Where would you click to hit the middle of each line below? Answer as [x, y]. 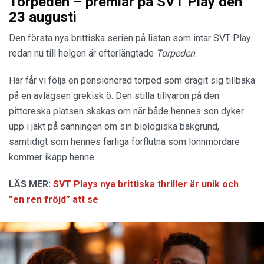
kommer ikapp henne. [54, 157]
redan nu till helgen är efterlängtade [82, 54]
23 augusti [43, 17]
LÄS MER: [31, 184]
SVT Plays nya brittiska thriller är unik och [146, 184]
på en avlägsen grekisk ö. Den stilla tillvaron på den [114, 96]
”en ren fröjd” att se [54, 200]
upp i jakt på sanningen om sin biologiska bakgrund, [114, 127]
